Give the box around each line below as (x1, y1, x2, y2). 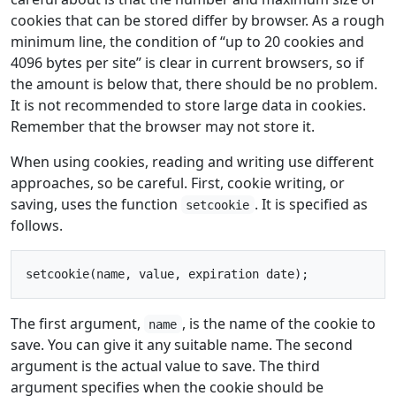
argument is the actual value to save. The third (11, 355, 320, 376)
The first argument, (11, 313, 144, 333)
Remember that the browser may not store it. (11, 116, 315, 136)
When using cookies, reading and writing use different (11, 151, 374, 171)
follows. (11, 215, 63, 235)
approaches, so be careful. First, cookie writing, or (11, 172, 345, 193)
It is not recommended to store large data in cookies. (11, 95, 366, 115)
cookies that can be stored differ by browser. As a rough (11, 10, 385, 30)
